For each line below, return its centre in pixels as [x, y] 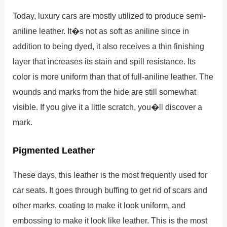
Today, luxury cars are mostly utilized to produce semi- [109, 16]
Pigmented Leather [54, 150]
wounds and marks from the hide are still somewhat [105, 92]
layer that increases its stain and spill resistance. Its [104, 62]
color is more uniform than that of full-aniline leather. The [113, 77]
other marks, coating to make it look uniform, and [99, 205]
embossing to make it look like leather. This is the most [110, 220]
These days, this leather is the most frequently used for [110, 175]
